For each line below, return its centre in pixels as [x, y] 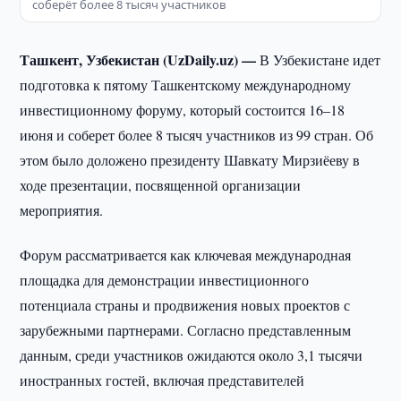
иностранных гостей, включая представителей [162, 380]
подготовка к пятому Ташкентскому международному [186, 85]
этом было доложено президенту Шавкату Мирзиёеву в [190, 160]
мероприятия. [62, 210]
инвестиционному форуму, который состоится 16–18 [183, 110]
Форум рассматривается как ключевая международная [186, 255]
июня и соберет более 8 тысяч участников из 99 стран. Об [197, 135]
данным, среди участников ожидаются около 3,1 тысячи [192, 355]
